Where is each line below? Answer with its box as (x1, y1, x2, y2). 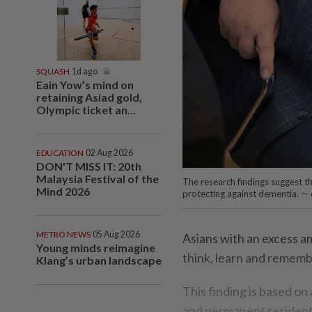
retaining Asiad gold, (36, 90, 142, 104)
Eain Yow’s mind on (36, 77, 134, 91)
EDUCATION (36, 147, 84, 158)
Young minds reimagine (36, 240, 155, 254)
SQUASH (36, 65, 70, 77)
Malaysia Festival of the (36, 171, 159, 185)
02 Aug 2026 (86, 147, 133, 158)
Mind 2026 (36, 184, 90, 198)
